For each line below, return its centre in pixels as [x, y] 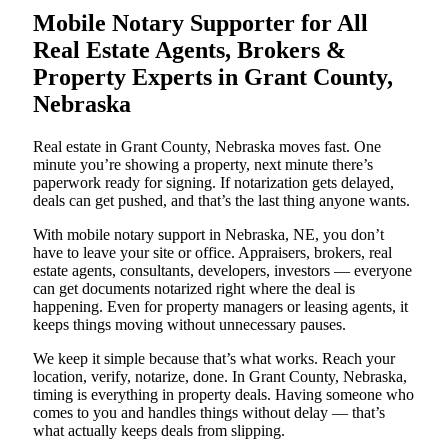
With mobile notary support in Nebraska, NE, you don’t [208, 234]
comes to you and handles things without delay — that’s [209, 412]
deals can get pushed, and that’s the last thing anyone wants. [221, 200]
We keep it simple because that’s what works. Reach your [214, 358]
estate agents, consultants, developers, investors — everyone [222, 270]
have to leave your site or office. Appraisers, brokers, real [212, 252]
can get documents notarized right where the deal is [194, 288]
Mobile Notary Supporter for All [200, 22]
